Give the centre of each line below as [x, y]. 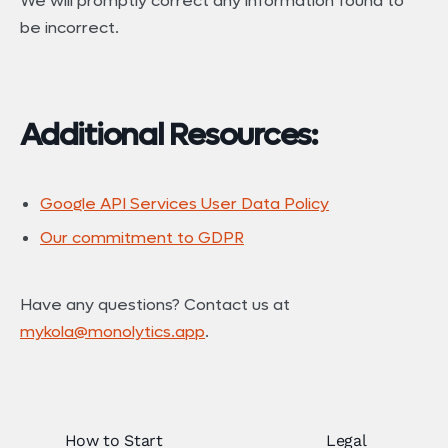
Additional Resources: [169, 135]
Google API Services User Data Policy [184, 204]
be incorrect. [69, 27]
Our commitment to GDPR [142, 238]
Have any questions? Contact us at [155, 304]
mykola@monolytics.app [112, 331]
